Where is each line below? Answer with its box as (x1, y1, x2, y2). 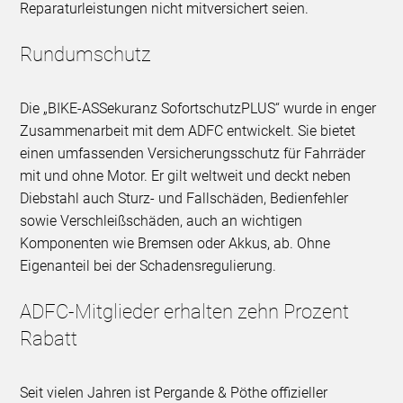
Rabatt (20, 327, 78, 351)
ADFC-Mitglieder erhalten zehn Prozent (20, 300, 350, 324)
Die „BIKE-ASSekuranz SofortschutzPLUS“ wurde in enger (20, 100, 377, 118)
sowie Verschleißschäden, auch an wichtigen (20, 212, 303, 230)
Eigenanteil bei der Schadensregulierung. (20, 257, 277, 275)
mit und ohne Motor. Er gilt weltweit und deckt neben (20, 167, 352, 185)
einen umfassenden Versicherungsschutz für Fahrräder (20, 145, 366, 163)
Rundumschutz (20, 43, 152, 67)
